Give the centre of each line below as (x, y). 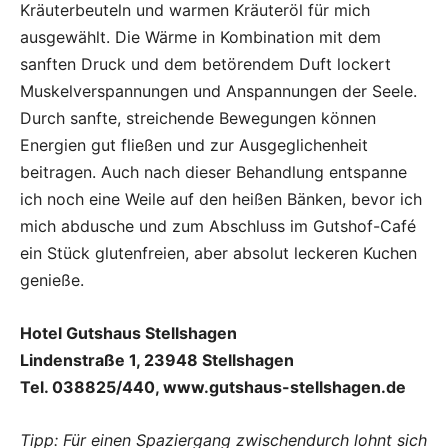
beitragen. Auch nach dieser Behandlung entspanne (213, 171)
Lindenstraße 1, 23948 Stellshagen (157, 359)
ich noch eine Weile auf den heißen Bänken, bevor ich (221, 198)
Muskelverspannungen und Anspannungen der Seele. (218, 90)
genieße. (52, 279)
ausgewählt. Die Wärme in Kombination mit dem (200, 36)
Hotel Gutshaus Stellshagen (128, 332)
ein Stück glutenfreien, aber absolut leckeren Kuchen (218, 252)
